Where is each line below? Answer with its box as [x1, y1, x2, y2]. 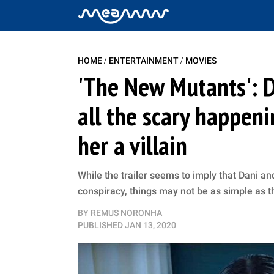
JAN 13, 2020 [125, 220, 176, 230]
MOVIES [185, 56, 217, 65]
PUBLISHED [78, 220, 123, 230]
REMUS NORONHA [91, 208, 162, 218]
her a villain [78, 128, 187, 162]
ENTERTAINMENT [109, 56, 180, 65]
